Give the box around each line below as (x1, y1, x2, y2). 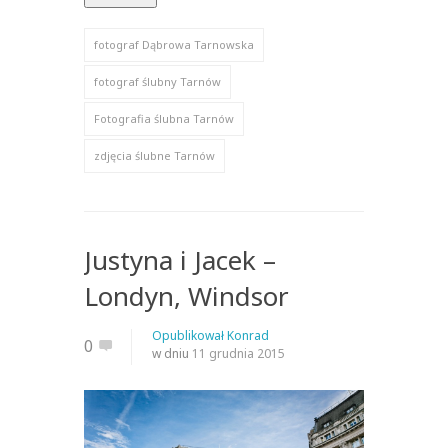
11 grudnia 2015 (192, 345, 285, 363)
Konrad (227, 327, 269, 345)
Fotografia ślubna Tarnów (94, 111, 234, 127)
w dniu (152, 345, 192, 363)
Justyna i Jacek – (84, 242, 276, 279)
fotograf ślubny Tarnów (94, 74, 221, 90)
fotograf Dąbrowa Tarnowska (94, 37, 254, 53)
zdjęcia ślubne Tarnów (94, 148, 215, 164)
